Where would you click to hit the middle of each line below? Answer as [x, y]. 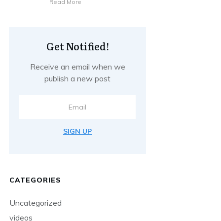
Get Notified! [77, 46]
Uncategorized [36, 203]
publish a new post [77, 78]
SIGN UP [77, 131]
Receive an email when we [77, 66]
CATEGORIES [35, 180]
